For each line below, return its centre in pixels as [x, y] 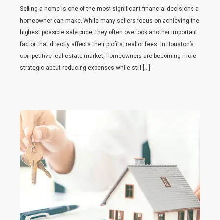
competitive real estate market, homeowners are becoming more [108, 56]
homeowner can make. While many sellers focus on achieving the [110, 20]
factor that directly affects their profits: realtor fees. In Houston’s [107, 44]
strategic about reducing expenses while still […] [85, 68]
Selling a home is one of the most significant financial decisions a [109, 9]
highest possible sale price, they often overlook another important [109, 32]
